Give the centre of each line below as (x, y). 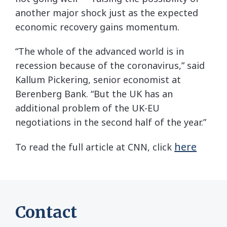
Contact (46, 213)
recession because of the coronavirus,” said (110, 66)
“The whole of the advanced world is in (100, 51)
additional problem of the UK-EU (87, 108)
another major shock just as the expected (107, 13)
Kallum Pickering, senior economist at (98, 80)
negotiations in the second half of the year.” (111, 122)
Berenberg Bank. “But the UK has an (94, 94)
